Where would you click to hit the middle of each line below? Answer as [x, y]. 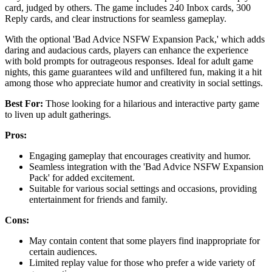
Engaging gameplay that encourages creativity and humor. [140, 156]
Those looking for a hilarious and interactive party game [151, 104]
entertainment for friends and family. [98, 199]
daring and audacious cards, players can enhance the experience [127, 50]
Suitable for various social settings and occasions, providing [143, 189]
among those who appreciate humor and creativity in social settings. [134, 83]
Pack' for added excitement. [82, 178]
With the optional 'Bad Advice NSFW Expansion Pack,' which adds [135, 39]
